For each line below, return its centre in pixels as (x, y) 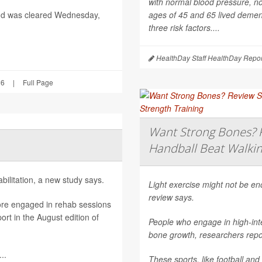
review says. (171, 197)
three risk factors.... (184, 27)
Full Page (38, 82)
